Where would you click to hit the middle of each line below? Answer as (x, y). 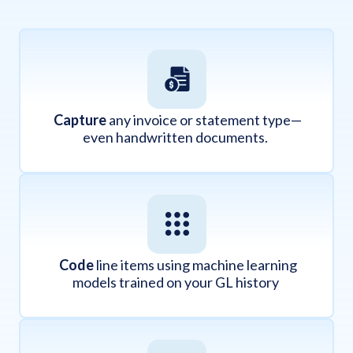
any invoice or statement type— (205, 119)
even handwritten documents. (176, 137)
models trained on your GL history (175, 282)
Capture (79, 119)
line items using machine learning (196, 264)
